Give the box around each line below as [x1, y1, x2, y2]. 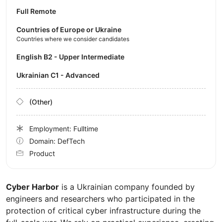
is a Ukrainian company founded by [59, 181, 195, 192]
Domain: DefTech [29, 136, 85, 145]
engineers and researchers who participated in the [6, 193, 195, 204]
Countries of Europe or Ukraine [16, 25, 121, 34]
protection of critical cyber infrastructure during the [6, 205, 201, 216]
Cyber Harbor [6, 181, 59, 192]
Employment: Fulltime [29, 124, 98, 133]
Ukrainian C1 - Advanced [21, 70, 100, 79]
